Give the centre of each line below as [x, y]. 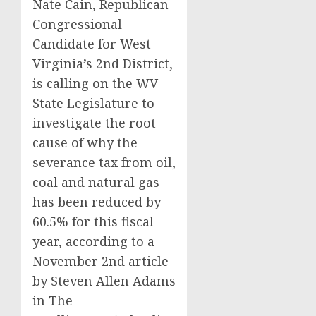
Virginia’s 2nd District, [103, 64]
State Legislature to [93, 103]
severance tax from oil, [104, 163]
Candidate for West [92, 44]
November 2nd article [101, 261]
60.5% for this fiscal [93, 222]
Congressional [77, 24]
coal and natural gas [96, 182]
